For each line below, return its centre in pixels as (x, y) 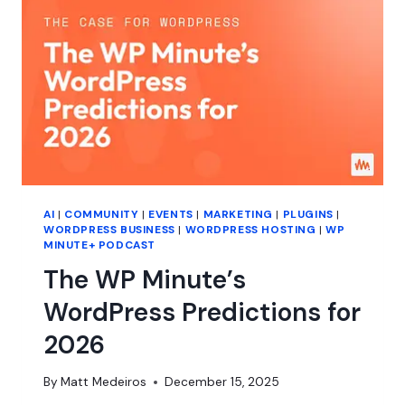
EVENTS (171, 214)
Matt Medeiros (104, 382)
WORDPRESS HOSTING (250, 229)
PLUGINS (308, 214)
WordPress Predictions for (202, 312)
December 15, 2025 (222, 382)
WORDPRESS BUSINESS (109, 229)
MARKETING (238, 214)
